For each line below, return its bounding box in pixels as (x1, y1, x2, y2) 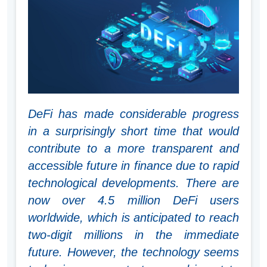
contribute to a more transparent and (28, 142, 239, 156)
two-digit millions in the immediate (28, 228, 239, 242)
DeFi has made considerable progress (28, 107, 239, 121)
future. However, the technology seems (28, 246, 239, 259)
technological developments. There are (28, 176, 239, 190)
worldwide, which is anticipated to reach (28, 211, 239, 225)
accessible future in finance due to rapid (28, 159, 239, 173)
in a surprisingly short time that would (28, 125, 239, 138)
